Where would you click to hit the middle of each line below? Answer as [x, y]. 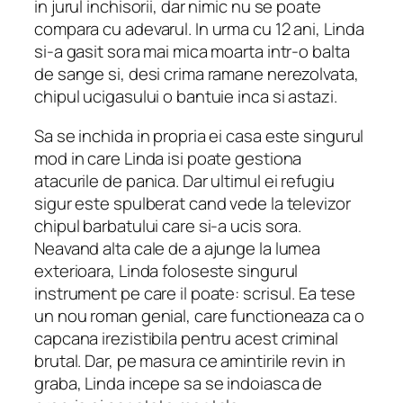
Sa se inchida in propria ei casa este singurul [199, 135]
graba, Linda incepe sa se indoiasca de [179, 383]
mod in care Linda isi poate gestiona [168, 158]
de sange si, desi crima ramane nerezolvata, [197, 74]
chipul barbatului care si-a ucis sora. [168, 225]
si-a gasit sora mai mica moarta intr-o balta [192, 52]
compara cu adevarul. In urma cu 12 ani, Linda [199, 29]
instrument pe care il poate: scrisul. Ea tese [195, 293]
